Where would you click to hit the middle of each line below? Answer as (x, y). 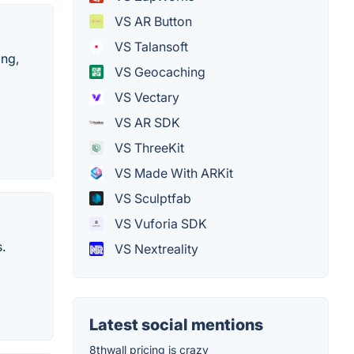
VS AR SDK (146, 122)
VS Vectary (145, 97)
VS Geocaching (158, 72)
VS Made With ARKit (172, 173)
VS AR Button (152, 21)
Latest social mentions (176, 324)
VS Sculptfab (151, 198)
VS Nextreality (155, 249)
